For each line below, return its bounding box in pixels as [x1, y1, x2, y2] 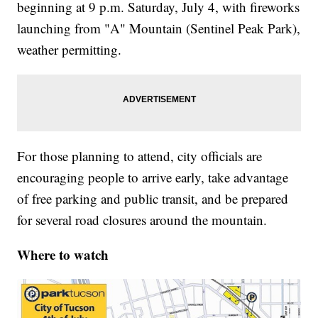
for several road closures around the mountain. [17, 211, 268, 229]
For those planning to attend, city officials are [17, 147, 263, 165]
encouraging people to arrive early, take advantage [17, 168, 289, 187]
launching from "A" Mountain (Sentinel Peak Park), [17, 19, 301, 38]
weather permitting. [17, 40, 122, 59]
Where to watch [17, 245, 109, 265]
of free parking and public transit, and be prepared [17, 190, 289, 208]
